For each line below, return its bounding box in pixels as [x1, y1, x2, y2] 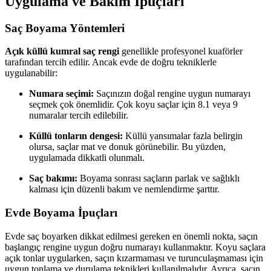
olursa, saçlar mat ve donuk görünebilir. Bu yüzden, [29, 142, 226, 152]
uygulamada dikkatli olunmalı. [29, 152, 145, 163]
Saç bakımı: [29, 173, 77, 184]
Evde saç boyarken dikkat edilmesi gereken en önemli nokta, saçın [5, 230, 258, 241]
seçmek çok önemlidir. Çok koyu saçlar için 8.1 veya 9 [29, 99, 238, 110]
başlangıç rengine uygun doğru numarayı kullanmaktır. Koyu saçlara [5, 241, 266, 252]
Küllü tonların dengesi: [29, 131, 123, 142]
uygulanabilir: [5, 68, 57, 79]
